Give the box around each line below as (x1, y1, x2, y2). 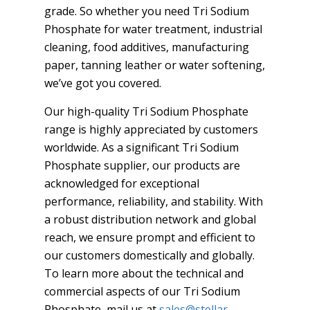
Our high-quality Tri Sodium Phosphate (44, 104, 248, 119)
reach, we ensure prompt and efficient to (44, 230, 255, 245)
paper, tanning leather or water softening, (44, 57, 265, 73)
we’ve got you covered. (44, 75, 161, 91)
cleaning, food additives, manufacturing (44, 39, 249, 55)
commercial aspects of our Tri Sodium (44, 284, 240, 299)
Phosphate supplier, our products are (44, 158, 240, 173)
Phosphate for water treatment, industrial (44, 21, 262, 37)
